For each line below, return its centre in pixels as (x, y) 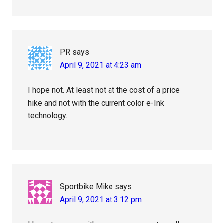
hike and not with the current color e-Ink (96, 103)
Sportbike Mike (87, 187)
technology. (48, 116)
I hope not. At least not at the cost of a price (104, 90)
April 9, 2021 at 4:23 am (101, 65)
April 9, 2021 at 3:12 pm (101, 200)
